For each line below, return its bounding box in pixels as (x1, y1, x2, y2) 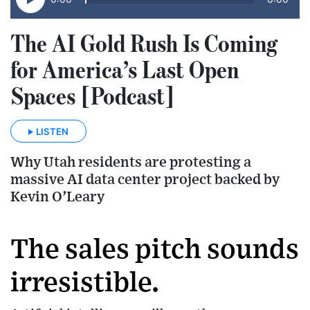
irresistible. (10, 268, 159, 297)
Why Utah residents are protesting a (10, 154, 251, 170)
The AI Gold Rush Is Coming (10, 28, 277, 58)
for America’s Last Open (10, 55, 239, 84)
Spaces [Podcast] (10, 81, 175, 111)
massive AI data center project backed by (10, 172, 280, 187)
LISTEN (36, 125, 69, 137)
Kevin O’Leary (10, 189, 104, 204)
